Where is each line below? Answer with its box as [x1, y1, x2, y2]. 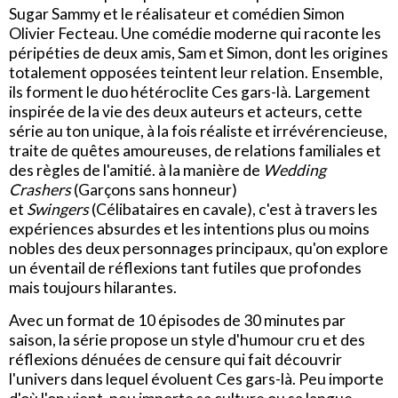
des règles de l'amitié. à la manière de [9, 161, 260, 180]
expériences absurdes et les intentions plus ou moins [9, 219, 370, 239]
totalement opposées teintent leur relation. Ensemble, [9, 63, 383, 83]
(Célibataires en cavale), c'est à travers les [89, 200, 378, 219]
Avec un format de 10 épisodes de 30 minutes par [9, 311, 346, 330]
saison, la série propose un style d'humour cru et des [9, 330, 365, 350]
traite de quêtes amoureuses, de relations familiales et [9, 141, 381, 161]
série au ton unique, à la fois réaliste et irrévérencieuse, [9, 122, 387, 141]
